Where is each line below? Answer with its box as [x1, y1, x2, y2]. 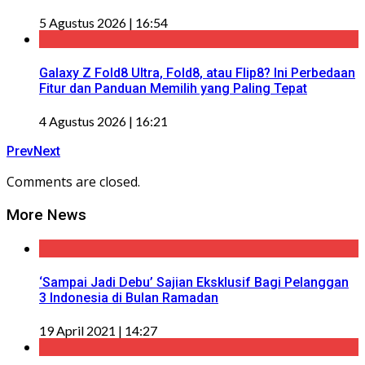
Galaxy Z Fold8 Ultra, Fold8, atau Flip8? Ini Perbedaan [39, 64, 355, 81]
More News [7, 205, 86, 224]
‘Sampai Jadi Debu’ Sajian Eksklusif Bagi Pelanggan [39, 274, 349, 290]
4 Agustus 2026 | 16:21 [39, 113, 168, 130]
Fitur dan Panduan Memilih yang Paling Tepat [39, 80, 307, 96]
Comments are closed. [7, 173, 140, 191]
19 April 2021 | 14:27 [39, 323, 157, 339]
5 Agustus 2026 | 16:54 [39, 14, 168, 30]
